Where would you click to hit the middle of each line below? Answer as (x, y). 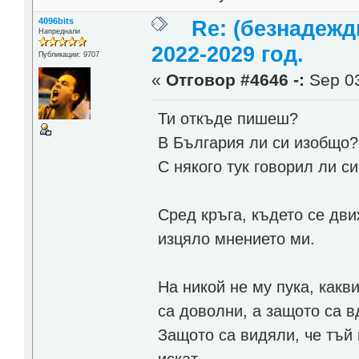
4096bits (56, 21)
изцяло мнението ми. (237, 238)
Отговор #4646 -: (236, 81)
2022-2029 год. (228, 55)
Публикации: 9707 (69, 55)
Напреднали (59, 32)
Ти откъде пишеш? (228, 118)
